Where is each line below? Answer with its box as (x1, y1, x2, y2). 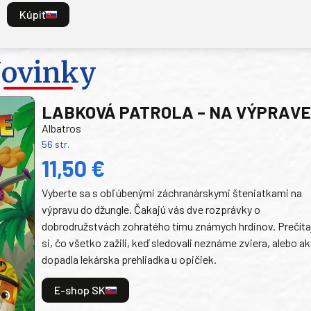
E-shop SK (54, 283, 106, 297)
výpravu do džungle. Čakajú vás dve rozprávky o (42, 202, 261, 216)
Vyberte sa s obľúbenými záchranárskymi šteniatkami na (42, 185, 303, 199)
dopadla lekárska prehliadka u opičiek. (42, 252, 217, 266)
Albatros (42, 121, 82, 135)
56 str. (42, 137, 70, 150)
